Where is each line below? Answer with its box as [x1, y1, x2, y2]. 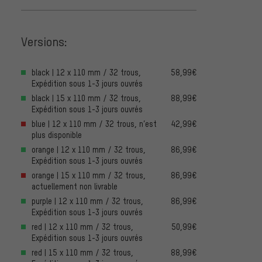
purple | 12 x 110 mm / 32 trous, [32, 196, 143, 206]
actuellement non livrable [32, 181, 118, 192]
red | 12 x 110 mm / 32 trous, [32, 222, 133, 232]
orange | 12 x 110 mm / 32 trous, [32, 144, 146, 155]
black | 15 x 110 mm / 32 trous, [32, 93, 141, 104]
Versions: [21, 33, 67, 49]
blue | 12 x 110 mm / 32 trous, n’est [32, 119, 157, 129]
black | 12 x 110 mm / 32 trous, [32, 67, 141, 78]
